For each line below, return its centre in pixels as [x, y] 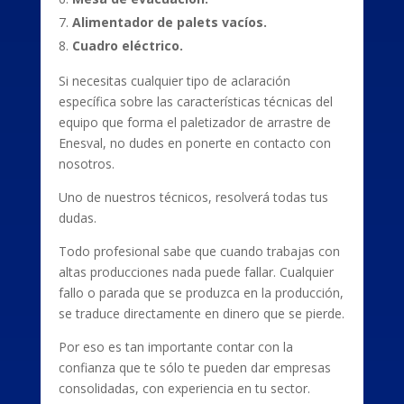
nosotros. [86, 164]
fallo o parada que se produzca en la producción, [201, 293]
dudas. [77, 218]
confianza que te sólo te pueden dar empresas [194, 367]
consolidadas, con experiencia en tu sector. [184, 388]
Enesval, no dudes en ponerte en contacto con [194, 143]
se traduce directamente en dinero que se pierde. [201, 313]
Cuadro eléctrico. [127, 46]
